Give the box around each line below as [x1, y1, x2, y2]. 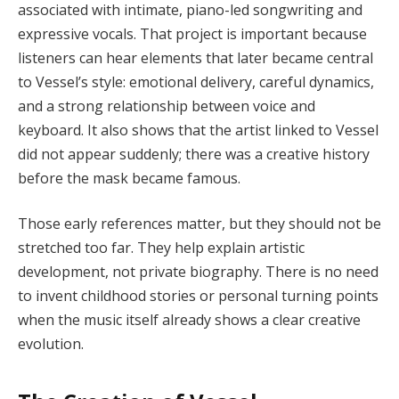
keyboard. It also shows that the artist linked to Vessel [18, 119, 379, 140]
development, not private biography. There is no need [18, 262, 379, 282]
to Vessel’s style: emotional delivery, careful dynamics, [18, 71, 374, 92]
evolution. [18, 334, 84, 354]
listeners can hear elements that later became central [18, 47, 373, 68]
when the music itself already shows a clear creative [18, 310, 361, 330]
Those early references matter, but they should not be [18, 214, 381, 234]
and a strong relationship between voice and [18, 95, 315, 116]
